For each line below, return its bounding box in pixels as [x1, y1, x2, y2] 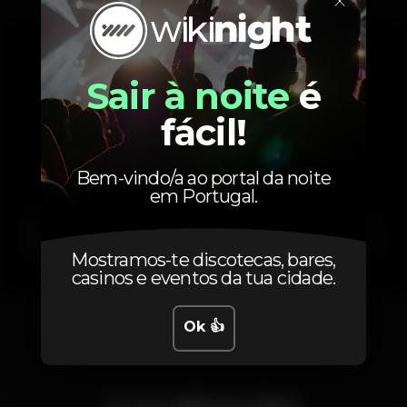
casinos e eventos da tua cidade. [71, 267, 336, 290]
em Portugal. [149, 185, 258, 208]
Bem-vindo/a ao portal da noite [76, 167, 331, 190]
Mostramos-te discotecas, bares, [71, 249, 336, 272]
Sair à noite [86, 74, 290, 119]
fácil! [160, 110, 247, 155]
